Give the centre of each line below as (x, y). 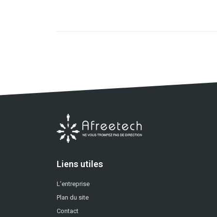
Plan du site (73, 197)
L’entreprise (73, 184)
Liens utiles (80, 164)
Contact (68, 211)
